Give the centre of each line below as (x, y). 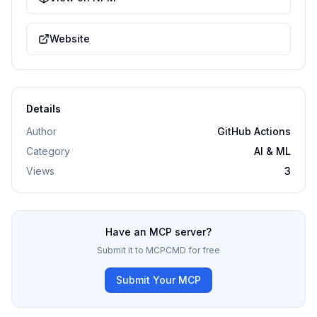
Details (44, 109)
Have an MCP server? (158, 232)
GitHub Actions (254, 131)
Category (48, 151)
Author (41, 131)
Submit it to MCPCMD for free (158, 250)
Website (70, 39)
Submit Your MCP (158, 280)
